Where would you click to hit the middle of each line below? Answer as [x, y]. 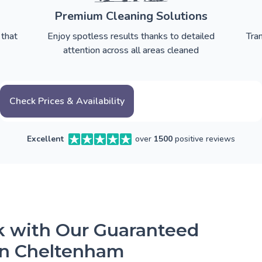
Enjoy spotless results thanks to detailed [131, 37]
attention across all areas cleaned [131, 51]
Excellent [45, 139]
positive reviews [204, 139]
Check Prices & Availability [67, 101]
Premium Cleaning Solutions [131, 16]
